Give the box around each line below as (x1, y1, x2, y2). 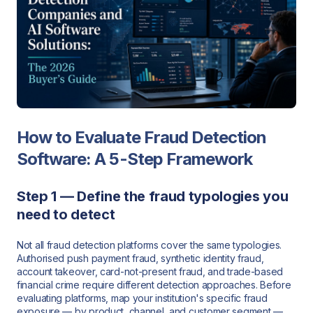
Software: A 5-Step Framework (17, 148, 253, 169)
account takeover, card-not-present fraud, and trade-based (17, 265, 284, 278)
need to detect (17, 206, 115, 224)
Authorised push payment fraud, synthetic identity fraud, (17, 252, 264, 265)
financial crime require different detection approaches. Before (17, 279, 291, 291)
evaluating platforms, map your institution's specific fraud (17, 292, 268, 305)
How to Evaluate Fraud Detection (17, 126, 267, 147)
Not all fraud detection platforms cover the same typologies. (17, 239, 282, 252)
